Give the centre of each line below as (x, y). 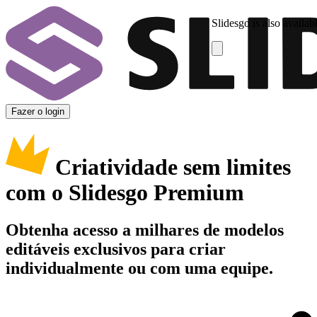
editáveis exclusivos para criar (116, 249)
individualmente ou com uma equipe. (139, 268)
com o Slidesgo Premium (125, 193)
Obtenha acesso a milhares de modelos (145, 230)
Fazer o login (38, 111)
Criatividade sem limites (173, 167)
